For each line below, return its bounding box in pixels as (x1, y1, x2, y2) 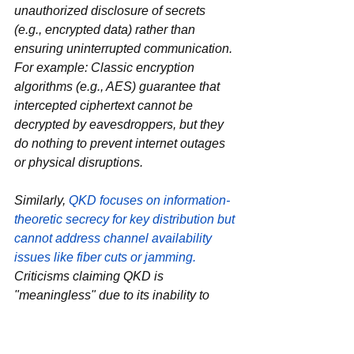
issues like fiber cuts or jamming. (14, 250, 196, 264)
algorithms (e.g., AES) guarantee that (14, 79, 223, 93)
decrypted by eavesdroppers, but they (14, 117, 227, 131)
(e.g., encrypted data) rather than (14, 22, 198, 36)
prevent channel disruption (14, 307, 163, 321)
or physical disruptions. (14, 155, 143, 169)
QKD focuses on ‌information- (69, 193, 164, 207)
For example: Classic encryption (14, 60, 198, 74)
